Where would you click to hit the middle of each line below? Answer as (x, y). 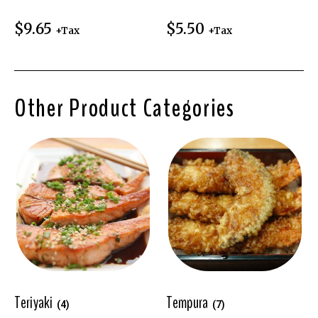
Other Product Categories (125, 109)
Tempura (188, 303)
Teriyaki (34, 303)
